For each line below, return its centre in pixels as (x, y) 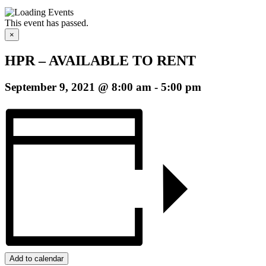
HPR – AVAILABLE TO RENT (100, 60)
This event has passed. (47, 23)
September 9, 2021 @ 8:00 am (78, 87)
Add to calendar (37, 258)
